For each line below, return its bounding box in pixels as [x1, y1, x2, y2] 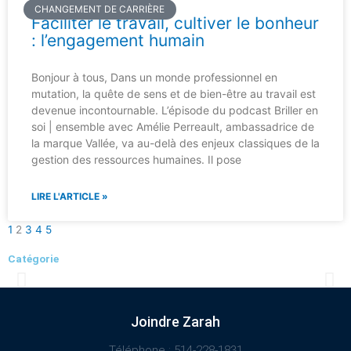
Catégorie [8, 252, 59, 265]
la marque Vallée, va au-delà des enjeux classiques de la [31, 136, 320, 150]
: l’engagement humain [31, 31, 204, 50]
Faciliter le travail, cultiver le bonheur [31, 13, 319, 33]
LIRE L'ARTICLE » [31, 190, 108, 202]
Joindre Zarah [131, 313, 220, 330]
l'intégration [31, 319, 136, 341]
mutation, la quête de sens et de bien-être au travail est [31, 87, 316, 100]
